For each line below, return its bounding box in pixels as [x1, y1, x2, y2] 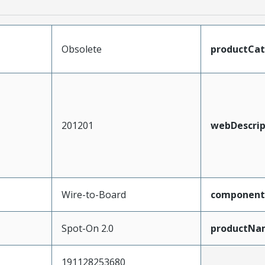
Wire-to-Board [61, 188, 126, 202]
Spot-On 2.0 [61, 222, 114, 235]
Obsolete [61, 43, 102, 56]
